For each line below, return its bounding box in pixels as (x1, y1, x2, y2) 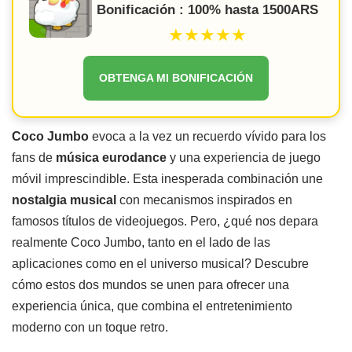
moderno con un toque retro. (12, 321, 168, 334)
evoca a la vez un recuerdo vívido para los (89, 130, 326, 143)
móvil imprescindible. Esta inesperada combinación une (12, 172, 323, 185)
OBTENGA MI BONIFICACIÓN (99, 71, 253, 84)
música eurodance (56, 151, 167, 164)
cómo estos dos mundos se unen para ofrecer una (12, 278, 289, 291)
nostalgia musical (12, 193, 116, 207)
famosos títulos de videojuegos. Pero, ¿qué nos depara (12, 214, 318, 228)
